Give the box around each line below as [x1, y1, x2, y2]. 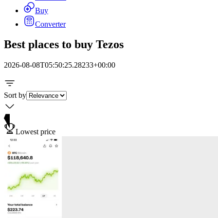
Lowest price [16, 127, 55, 136]
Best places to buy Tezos [4, 38, 124, 51]
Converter [35, 19, 66, 28]
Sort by [4, 91, 26, 100]
